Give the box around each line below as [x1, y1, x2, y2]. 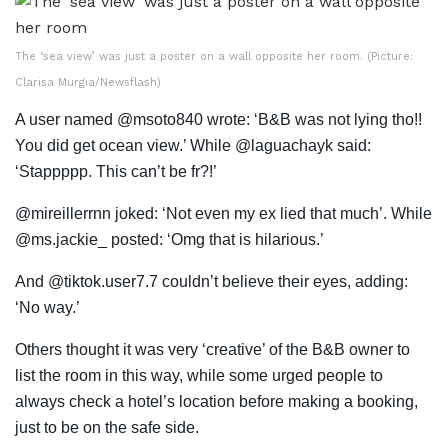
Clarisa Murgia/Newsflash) [15, 76, 161, 90]
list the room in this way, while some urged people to [15, 367, 383, 385]
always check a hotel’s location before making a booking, [15, 393, 418, 411]
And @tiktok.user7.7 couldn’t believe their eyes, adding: [15, 273, 408, 291]
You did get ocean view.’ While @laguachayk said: [15, 137, 371, 155]
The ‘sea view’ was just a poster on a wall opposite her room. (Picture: [15, 50, 413, 64]
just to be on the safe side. [15, 419, 199, 437]
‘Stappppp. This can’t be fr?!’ [15, 163, 217, 181]
